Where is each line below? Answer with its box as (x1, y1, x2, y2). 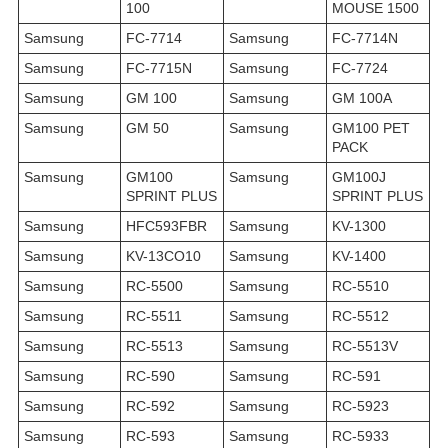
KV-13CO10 (126, 248, 201, 265)
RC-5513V (332, 338, 398, 355)
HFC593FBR (126, 218, 207, 235)
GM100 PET (332, 120, 410, 137)
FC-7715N (126, 60, 192, 77)
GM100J (332, 169, 386, 186)
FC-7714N (332, 30, 398, 47)
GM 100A (332, 90, 392, 107)
